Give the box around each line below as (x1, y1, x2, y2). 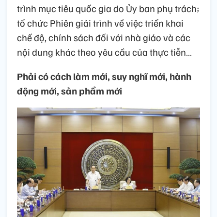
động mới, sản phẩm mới (17, 84, 122, 97)
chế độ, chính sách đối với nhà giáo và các (17, 31, 190, 44)
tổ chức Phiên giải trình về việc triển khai (17, 16, 184, 30)
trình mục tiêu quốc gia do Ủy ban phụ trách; (17, 2, 200, 15)
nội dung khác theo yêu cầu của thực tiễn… (17, 46, 192, 59)
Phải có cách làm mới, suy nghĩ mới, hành (17, 70, 191, 83)
